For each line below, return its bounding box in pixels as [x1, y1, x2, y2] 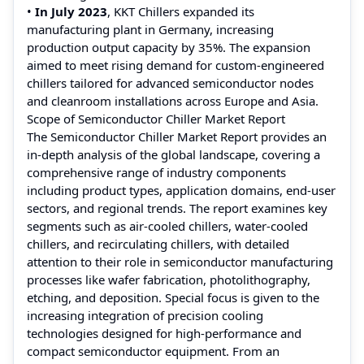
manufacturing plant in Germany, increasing [27, 20, 274, 37]
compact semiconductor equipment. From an [27, 342, 279, 359]
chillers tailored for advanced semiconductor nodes [27, 74, 314, 91]
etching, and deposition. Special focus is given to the [27, 288, 319, 305]
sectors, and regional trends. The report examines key [27, 199, 327, 216]
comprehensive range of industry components [27, 163, 286, 180]
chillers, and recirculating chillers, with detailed [27, 235, 289, 252]
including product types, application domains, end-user [27, 181, 336, 198]
